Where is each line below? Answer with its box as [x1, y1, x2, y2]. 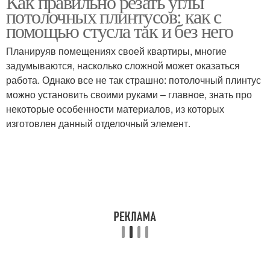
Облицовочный [37, 105, 104, 118]
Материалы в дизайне [23, 48, 118, 60]
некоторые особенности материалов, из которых [6, 102, 224, 116]
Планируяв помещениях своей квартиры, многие [6, 44, 227, 58]
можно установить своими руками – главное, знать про [6, 87, 252, 101]
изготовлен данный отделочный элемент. [6, 116, 190, 130]
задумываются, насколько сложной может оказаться [6, 58, 240, 72]
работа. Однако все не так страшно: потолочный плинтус [6, 73, 261, 87]
